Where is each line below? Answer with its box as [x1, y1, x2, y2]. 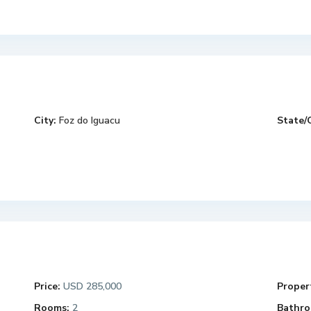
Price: [34, 280, 60, 293]
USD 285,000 [60, 280, 121, 293]
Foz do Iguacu [59, 114, 120, 127]
